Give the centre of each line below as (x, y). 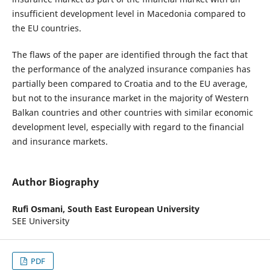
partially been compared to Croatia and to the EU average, (130, 84)
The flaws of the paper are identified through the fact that (130, 55)
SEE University (40, 221)
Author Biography (55, 182)
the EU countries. (46, 28)
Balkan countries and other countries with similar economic (132, 113)
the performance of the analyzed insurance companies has (131, 69)
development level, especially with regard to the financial (128, 127)
